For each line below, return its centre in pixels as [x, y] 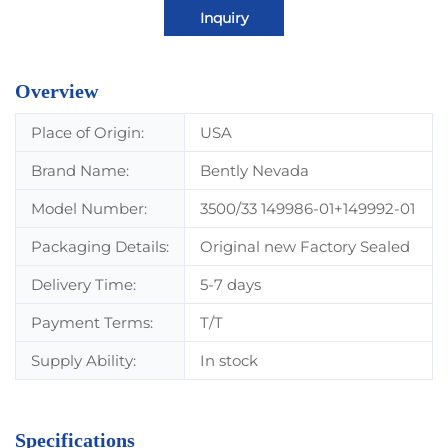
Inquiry [224, 18]
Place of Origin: [87, 133]
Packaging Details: [100, 247]
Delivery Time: [83, 285]
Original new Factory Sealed [305, 247]
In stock [229, 361]
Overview [56, 91]
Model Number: [89, 209]
